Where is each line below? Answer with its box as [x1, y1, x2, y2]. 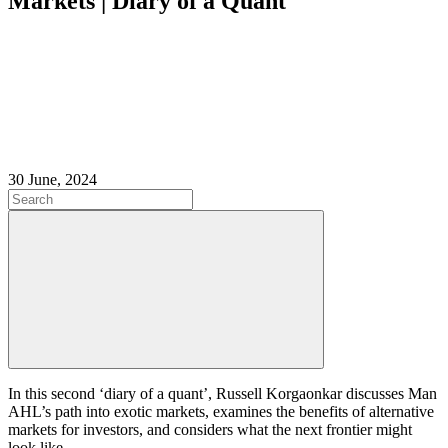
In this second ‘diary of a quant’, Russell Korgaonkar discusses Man [8, 385, 437, 403]
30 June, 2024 [8, 171, 97, 189]
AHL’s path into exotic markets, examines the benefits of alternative [8, 403, 434, 421]
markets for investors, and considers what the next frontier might [8, 421, 412, 439]
